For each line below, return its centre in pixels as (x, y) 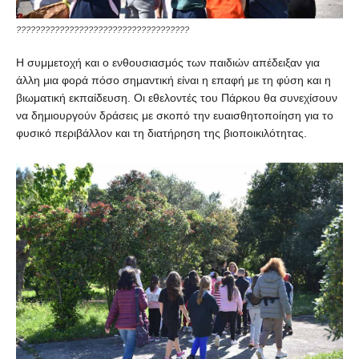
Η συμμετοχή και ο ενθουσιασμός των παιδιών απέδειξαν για (168, 63)
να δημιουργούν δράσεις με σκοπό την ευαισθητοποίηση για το (175, 116)
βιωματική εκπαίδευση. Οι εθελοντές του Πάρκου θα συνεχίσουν (177, 98)
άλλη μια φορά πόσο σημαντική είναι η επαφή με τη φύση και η (173, 81)
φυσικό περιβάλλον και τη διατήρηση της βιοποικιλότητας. (161, 133)
